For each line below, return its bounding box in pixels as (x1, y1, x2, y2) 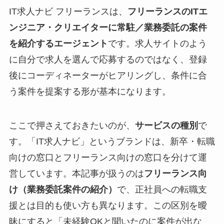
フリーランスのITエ (127, 6, 207, 17)
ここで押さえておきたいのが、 (8, 120, 135, 130)
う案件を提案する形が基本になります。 (8, 86, 171, 97)
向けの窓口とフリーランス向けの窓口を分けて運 (8, 152, 207, 162)
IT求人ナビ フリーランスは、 (8, 6, 127, 17)
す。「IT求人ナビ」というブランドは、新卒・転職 (8, 136, 215, 146)
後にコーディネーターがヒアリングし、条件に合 (8, 70, 207, 81)
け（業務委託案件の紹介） (8, 184, 117, 194)
